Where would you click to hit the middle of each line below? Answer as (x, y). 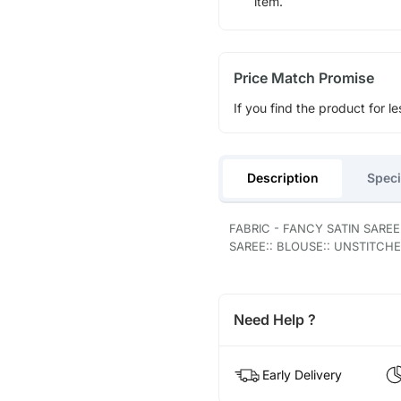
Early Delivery (302, 375)
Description (282, 177)
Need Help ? (274, 320)
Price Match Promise (303, 77)
